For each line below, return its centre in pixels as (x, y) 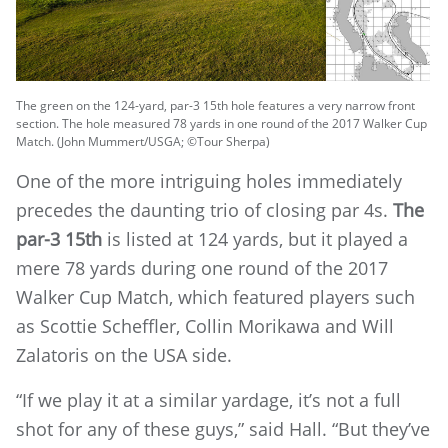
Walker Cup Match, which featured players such (215, 296)
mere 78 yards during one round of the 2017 (202, 267)
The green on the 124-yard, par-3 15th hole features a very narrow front (215, 105)
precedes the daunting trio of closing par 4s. (204, 209)
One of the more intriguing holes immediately (209, 180)
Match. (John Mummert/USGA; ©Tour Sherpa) (143, 141)
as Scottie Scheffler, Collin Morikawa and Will (205, 325)
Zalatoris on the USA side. (124, 354)
